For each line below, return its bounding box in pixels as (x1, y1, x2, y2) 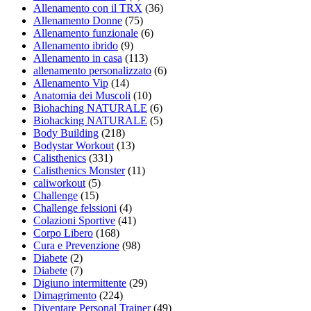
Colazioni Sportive (33, 214, 115, 226)
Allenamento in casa (33, 51, 122, 64)
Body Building (33, 126, 99, 139)
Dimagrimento (33, 289, 96, 301)
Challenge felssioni (33, 201, 117, 214)
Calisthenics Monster (33, 164, 125, 176)
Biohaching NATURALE (33, 101, 147, 114)
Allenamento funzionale (33, 26, 138, 39)
